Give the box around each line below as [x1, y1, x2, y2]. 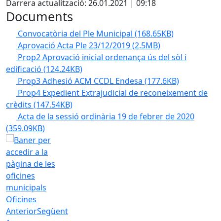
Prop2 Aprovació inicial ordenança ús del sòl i [18, 52, 186, 63]
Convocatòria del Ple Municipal [18, 28, 135, 39]
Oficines [6, 194, 37, 205]
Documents [6, 8, 73, 25]
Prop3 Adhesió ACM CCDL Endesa [18, 75, 145, 86]
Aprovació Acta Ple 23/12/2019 [18, 40, 132, 51]
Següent [37, 206, 68, 217]
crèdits [6, 99, 34, 110]
